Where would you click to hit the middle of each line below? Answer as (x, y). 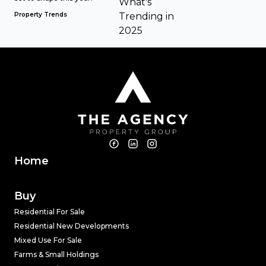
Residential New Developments (72, 226)
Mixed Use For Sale (48, 240)
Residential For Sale (50, 212)
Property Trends (41, 15)
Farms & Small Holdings (56, 254)
